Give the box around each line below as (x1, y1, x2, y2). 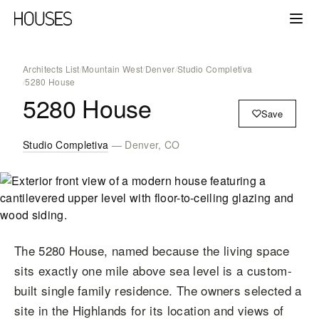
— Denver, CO (108, 137, 180, 152)
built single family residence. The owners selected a (14, 281, 302, 299)
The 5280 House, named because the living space (14, 241, 290, 259)
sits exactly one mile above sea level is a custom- (14, 261, 293, 279)
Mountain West (82, 63, 143, 75)
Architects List (23, 63, 80, 75)
